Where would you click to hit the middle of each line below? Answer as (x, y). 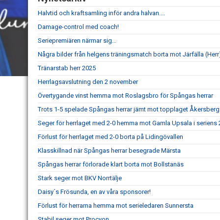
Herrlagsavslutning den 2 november (88, 82)
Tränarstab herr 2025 (67, 68)
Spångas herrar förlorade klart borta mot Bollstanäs (111, 164)
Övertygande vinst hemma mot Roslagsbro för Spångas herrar (125, 96)
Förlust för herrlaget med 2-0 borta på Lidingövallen (110, 137)
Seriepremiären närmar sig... (77, 41)
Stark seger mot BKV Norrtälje (80, 178)
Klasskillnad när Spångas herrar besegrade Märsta (109, 151)
